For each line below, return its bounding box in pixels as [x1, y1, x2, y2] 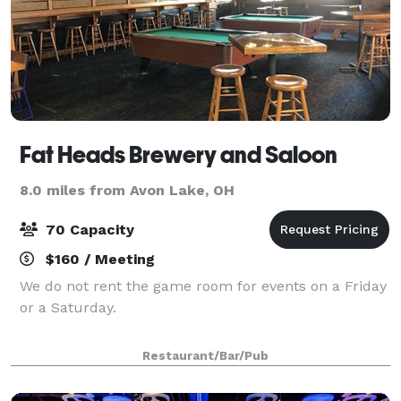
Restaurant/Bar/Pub [141, 348, 269, 363]
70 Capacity [41, 220, 134, 238]
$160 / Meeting [41, 250, 155, 268]
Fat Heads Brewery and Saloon [20, 141, 337, 168]
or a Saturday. [20, 298, 116, 316]
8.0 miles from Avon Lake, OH [20, 181, 235, 199]
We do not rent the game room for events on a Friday [20, 277, 387, 294]
